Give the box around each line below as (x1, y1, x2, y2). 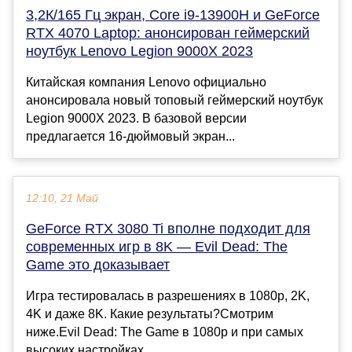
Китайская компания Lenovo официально (26, 75, 266, 90)
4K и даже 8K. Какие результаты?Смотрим (26, 307, 273, 321)
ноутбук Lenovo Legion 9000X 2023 (26, 43, 253, 60)
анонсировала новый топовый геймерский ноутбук (26, 93, 323, 108)
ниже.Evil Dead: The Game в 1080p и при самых (26, 325, 303, 339)
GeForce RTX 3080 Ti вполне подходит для (26, 221, 310, 237)
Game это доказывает (26, 257, 170, 273)
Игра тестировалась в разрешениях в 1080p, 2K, (26, 289, 310, 303)
